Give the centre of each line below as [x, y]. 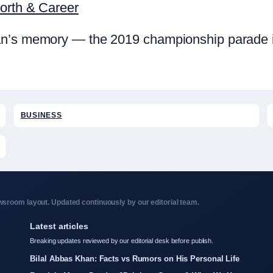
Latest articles [59, 226]
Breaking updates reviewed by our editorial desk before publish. [122, 241]
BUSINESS [41, 115]
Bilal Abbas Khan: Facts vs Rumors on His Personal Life [135, 259]
